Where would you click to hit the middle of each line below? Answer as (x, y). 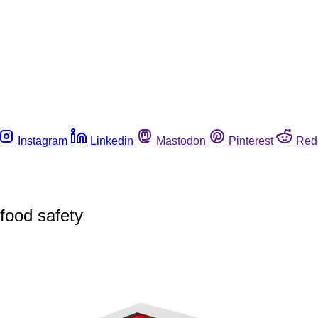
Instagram (43, 141)
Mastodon (181, 141)
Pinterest (251, 141)
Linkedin (112, 141)
